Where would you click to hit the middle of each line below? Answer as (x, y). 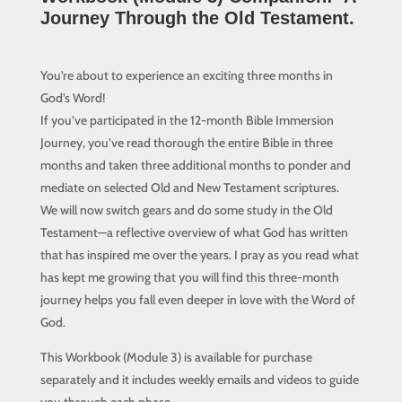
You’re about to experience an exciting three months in (186, 76)
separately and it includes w (114, 380)
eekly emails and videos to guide (273, 380)
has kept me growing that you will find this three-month (189, 278)
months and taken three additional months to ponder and (195, 166)
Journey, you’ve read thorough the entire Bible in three (186, 143)
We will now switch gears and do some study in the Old (186, 210)
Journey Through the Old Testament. (197, 18)
